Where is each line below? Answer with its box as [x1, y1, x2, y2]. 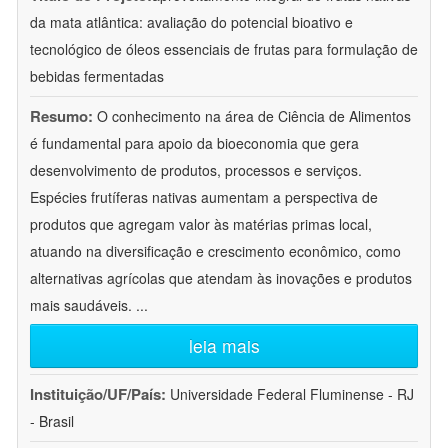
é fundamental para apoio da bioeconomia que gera [30, 133, 359, 154]
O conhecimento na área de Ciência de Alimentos [97, 106, 411, 127]
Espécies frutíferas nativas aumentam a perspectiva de [30, 187, 378, 208]
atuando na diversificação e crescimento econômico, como [30, 241, 401, 262]
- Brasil [30, 411, 74, 432]
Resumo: [30, 105, 93, 128]
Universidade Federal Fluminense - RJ [170, 384, 414, 405]
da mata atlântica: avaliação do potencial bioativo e [30, 12, 353, 33]
